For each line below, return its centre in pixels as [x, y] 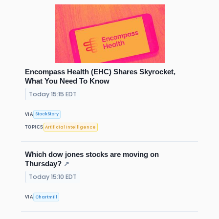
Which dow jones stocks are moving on [92, 154]
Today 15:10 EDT [53, 177]
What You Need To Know [67, 81]
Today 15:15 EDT [53, 94]
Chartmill [46, 197]
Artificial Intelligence [71, 127]
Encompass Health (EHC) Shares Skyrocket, [100, 71]
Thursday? [43, 164]
